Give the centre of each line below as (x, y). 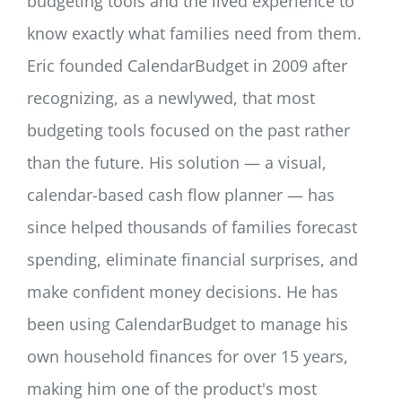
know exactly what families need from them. (194, 34)
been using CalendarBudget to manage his (188, 324)
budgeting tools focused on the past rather (188, 131)
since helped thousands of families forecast (192, 227)
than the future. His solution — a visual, (177, 163)
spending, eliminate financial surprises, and (192, 260)
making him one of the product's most (172, 389)
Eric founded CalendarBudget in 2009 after (187, 66)
